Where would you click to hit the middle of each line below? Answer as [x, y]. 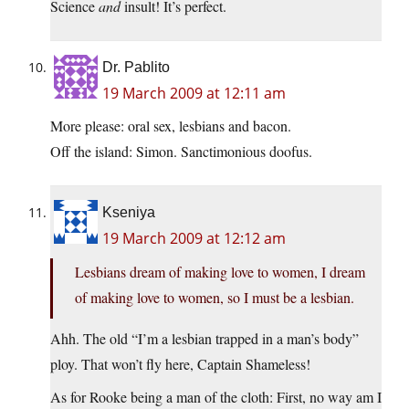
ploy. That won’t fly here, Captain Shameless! [180, 364]
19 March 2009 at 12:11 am [194, 94]
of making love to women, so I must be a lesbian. [215, 298]
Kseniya [129, 213]
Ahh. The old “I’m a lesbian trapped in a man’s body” [204, 339]
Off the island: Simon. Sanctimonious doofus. [181, 152]
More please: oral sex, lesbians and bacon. [171, 126]
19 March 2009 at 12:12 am [194, 239]
